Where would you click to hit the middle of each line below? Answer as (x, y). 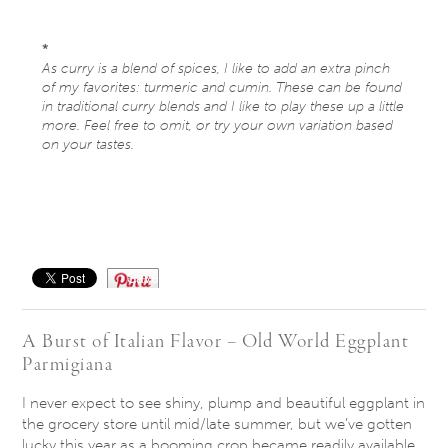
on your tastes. (90, 144)
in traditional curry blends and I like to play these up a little (223, 106)
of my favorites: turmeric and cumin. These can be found (222, 87)
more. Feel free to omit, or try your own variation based (218, 125)
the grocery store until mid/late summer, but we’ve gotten (217, 423)
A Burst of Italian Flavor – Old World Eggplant (216, 341)
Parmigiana (68, 364)
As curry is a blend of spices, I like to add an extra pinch (216, 68)
